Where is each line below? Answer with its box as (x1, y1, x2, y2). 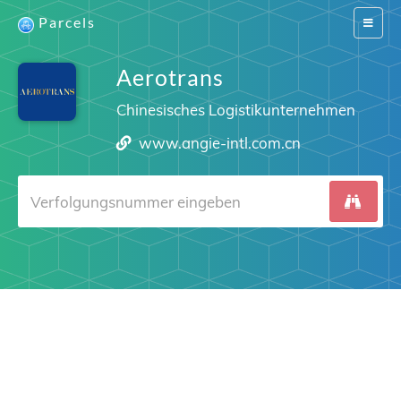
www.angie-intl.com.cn (139, 133, 302, 152)
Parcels (38, 13, 96, 30)
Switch (363, 15, 394, 29)
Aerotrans (115, 64, 224, 90)
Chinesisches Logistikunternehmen (115, 100, 355, 119)
